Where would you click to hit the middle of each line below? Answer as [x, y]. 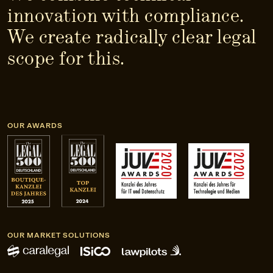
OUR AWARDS [35, 126]
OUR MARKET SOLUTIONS [59, 236]
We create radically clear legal [132, 37]
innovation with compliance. [126, 15]
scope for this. [66, 58]
